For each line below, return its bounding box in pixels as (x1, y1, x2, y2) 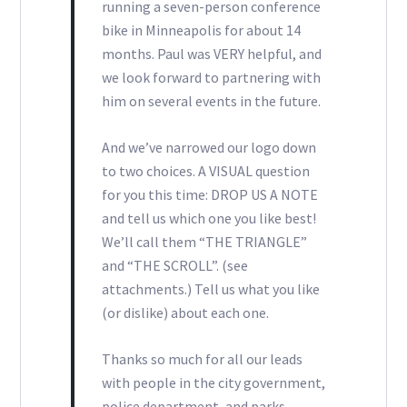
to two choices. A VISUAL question (101, 162, 310, 181)
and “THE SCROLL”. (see (101, 256, 248, 275)
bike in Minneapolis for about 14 (101, 21, 301, 40)
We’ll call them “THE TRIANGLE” (101, 233, 307, 252)
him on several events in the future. (101, 92, 321, 111)
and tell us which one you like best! (101, 209, 316, 228)
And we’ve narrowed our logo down (101, 138, 316, 157)
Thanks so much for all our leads (101, 350, 303, 369)
